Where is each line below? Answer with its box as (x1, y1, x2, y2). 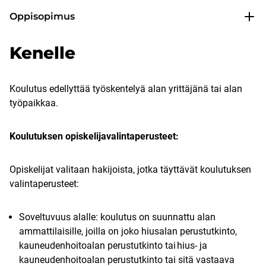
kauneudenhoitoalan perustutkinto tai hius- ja (19, 240, 207, 252)
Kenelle (9, 43, 75, 64)
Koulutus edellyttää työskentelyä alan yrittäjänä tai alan (9, 83, 242, 95)
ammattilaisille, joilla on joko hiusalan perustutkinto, (19, 226, 237, 237)
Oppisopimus (9, 11, 75, 23)
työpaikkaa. (9, 97, 61, 109)
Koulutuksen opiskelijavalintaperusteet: (9, 131, 179, 142)
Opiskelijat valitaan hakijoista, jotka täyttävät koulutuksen (9, 164, 251, 176)
